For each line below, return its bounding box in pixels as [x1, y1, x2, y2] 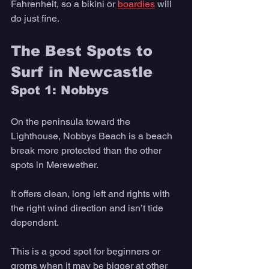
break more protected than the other [11, 145, 164, 157]
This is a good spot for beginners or [11, 246, 163, 258]
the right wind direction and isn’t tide [11, 202, 166, 214]
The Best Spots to [11, 43, 157, 59]
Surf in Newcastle [11, 64, 157, 80]
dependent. [11, 217, 61, 229]
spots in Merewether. [11, 159, 100, 171]
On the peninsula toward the [11, 116, 133, 128]
